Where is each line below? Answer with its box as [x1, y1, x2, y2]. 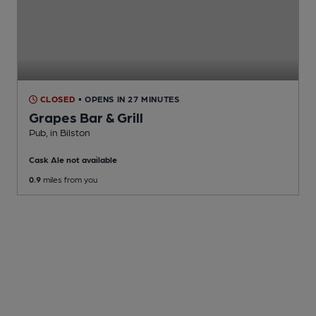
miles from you [41, 174, 97, 185]
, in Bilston [46, 126, 90, 138]
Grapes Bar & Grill [29, 109, 143, 126]
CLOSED [37, 94, 76, 104]
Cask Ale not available [29, 154, 117, 165]
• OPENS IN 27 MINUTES [78, 94, 180, 104]
